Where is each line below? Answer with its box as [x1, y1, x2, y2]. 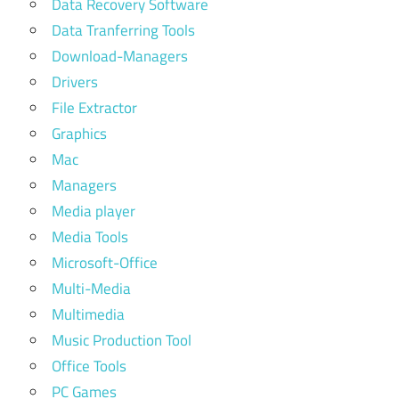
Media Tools [52, 224, 128, 248]
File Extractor [52, 95, 137, 119]
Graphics [52, 121, 107, 145]
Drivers [52, 69, 98, 94]
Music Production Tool [52, 328, 191, 352]
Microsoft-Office [52, 250, 158, 274]
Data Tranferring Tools [52, 18, 195, 42]
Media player [52, 199, 135, 223]
